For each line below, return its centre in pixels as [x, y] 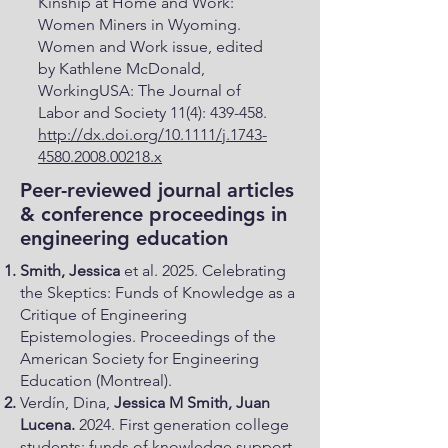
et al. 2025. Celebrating [205, 270]
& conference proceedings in [153, 214]
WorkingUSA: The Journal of [139, 90]
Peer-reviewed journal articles [157, 190]
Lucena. [49, 424]
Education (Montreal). [98, 380]
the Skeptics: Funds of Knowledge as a [157, 292]
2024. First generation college [184, 424]
